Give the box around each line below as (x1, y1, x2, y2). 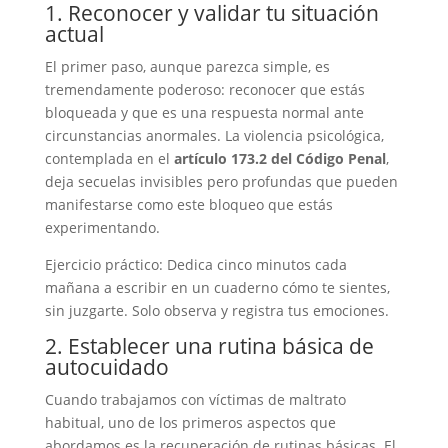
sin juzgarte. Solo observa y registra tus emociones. (44, 301, 389, 320)
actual (44, 20, 104, 48)
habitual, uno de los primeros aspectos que (44, 413, 336, 432)
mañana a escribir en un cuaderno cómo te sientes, (44, 278, 390, 297)
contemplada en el (44, 149, 174, 168)
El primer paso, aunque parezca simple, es (44, 57, 330, 76)
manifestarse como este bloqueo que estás (44, 195, 333, 214)
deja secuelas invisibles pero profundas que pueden (44, 172, 398, 191)
